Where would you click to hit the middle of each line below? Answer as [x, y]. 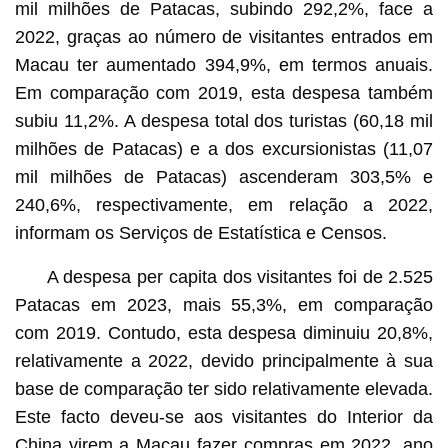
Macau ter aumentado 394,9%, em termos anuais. [224, 64]
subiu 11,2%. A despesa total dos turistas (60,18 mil [224, 120]
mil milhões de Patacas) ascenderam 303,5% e [224, 176]
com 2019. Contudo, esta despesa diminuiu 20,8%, [224, 332]
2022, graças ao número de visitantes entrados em [224, 36]
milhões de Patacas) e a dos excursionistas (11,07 [224, 148]
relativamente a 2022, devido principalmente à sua [224, 360]
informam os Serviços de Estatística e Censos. [200, 232]
